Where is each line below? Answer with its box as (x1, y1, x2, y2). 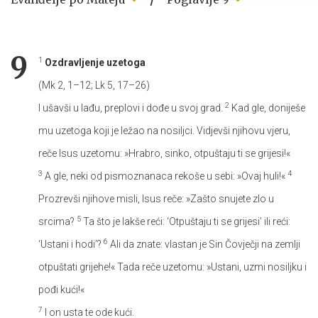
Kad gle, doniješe (229, 102, 305, 114)
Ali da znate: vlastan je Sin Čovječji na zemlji (108, 238, 300, 250)
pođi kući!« (38, 283, 84, 295)
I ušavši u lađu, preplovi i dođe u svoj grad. (38, 102, 225, 114)
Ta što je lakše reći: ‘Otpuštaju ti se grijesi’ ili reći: (81, 215, 290, 227)
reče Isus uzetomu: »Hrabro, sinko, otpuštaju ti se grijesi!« (38, 147, 290, 159)
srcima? (38, 215, 77, 227)
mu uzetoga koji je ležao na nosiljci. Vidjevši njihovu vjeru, (38, 124, 290, 136)
